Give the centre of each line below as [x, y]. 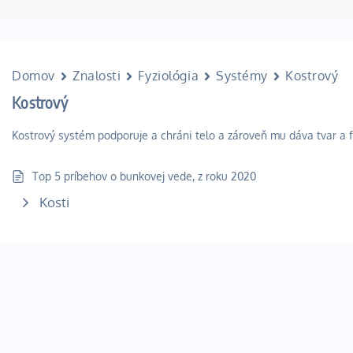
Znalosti [97, 76]
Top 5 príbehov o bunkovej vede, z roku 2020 [145, 176]
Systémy [242, 76]
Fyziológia [169, 76]
